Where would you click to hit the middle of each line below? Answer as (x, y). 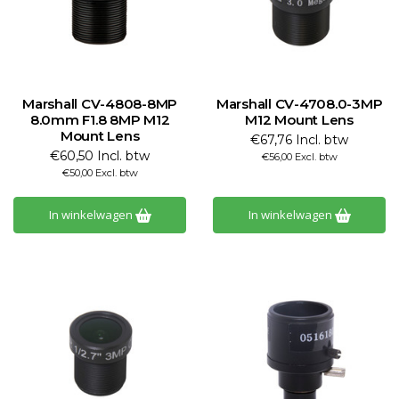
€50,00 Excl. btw (100, 173)
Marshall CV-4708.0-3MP (299, 104)
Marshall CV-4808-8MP (100, 104)
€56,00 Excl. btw (299, 157)
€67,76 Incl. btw (299, 140)
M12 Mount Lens (299, 120)
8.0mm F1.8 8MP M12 (100, 120)
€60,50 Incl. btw (100, 156)
